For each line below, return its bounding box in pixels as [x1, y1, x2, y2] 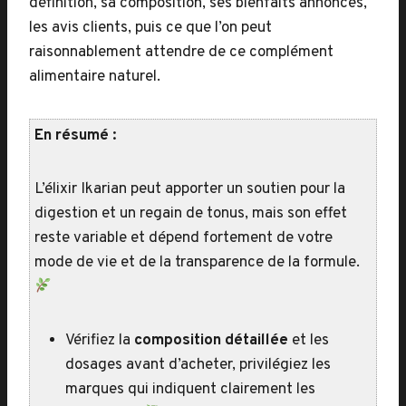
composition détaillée [134, 331, 288, 351]
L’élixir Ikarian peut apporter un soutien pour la [34, 179, 345, 199]
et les [288, 331, 329, 351]
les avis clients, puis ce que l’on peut [29, 18, 272, 38]
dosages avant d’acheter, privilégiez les [65, 355, 331, 375]
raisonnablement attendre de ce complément [29, 43, 333, 63]
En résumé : [34, 126, 117, 146]
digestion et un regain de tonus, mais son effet [34, 204, 347, 224]
